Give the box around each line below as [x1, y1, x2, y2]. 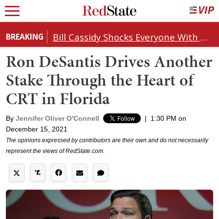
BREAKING [6, 31, 44, 42]
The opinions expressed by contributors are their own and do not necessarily [6, 136, 208, 144]
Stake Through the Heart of [6, 68, 194, 91]
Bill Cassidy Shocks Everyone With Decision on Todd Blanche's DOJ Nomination [200, 30, 207, 43]
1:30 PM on [151, 114, 186, 122]
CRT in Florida [6, 87, 110, 110]
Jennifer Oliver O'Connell [16, 114, 99, 122]
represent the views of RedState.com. [6, 147, 105, 154]
